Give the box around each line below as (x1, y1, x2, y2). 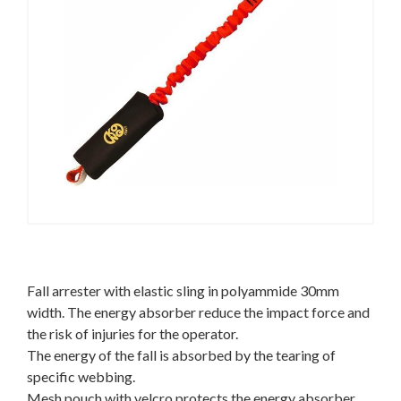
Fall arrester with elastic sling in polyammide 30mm (27, 282, 339, 299)
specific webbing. (27, 368, 135, 385)
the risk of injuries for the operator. (27, 325, 238, 342)
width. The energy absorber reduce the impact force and (27, 303, 370, 320)
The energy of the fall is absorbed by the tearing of (27, 346, 336, 363)
